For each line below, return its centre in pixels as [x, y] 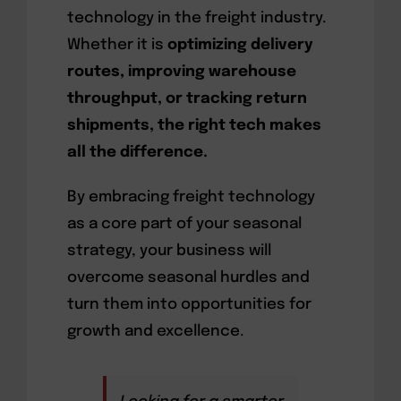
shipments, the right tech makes [194, 125]
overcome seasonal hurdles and [188, 277]
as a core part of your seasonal [184, 224]
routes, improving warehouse [181, 72]
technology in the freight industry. [196, 18]
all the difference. [137, 152]
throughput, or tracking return [187, 98]
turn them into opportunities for [189, 304]
